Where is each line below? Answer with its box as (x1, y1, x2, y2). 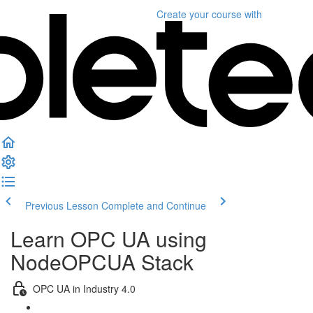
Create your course (156, 7, 242, 21)
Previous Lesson (25, 198, 99, 212)
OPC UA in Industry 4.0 (33, 281, 136, 296)
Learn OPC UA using (10, 224, 207, 254)
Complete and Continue (101, 198, 206, 212)
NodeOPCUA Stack (10, 247, 194, 277)
